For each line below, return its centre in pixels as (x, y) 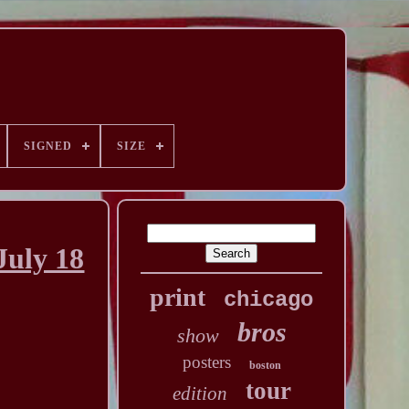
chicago (269, 300)
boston (265, 365)
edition (199, 393)
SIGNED (48, 146)
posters (206, 362)
